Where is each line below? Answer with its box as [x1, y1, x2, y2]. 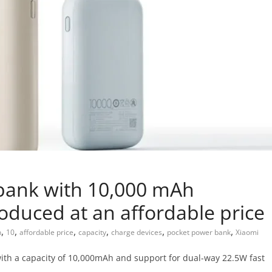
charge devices [111, 227, 162, 237]
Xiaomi [236, 227, 259, 237]
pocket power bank [167, 227, 231, 237]
